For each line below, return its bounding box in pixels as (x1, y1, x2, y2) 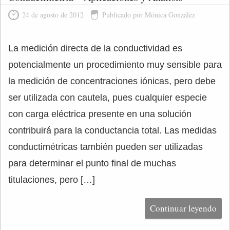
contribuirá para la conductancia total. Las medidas (8, 125, 217, 136)
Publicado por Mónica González (102, 10, 195, 20)
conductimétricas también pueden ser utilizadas (8, 142, 203, 152)
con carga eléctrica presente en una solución (8, 109, 191, 119)
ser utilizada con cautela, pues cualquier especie (8, 92, 207, 103)
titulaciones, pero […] (8, 175, 95, 185)
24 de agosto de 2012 (22, 10, 84, 20)
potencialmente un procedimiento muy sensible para (8, 60, 222, 70)
